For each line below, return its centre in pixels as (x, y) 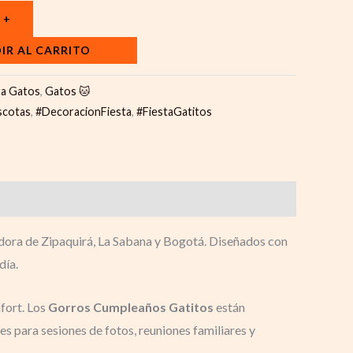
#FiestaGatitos (174, 111)
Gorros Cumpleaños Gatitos (131, 307)
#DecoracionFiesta (84, 111)
